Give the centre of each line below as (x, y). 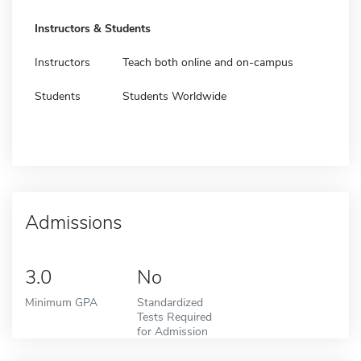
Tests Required (174, 316)
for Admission (172, 331)
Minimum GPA (61, 302)
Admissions (73, 222)
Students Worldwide (174, 96)
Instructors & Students (93, 28)
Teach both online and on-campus (208, 62)
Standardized (170, 302)
